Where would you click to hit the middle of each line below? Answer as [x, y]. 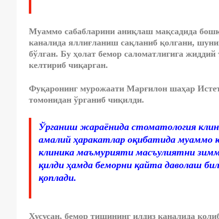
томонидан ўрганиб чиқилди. [86, 100]
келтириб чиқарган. [68, 65]
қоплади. [57, 178]
